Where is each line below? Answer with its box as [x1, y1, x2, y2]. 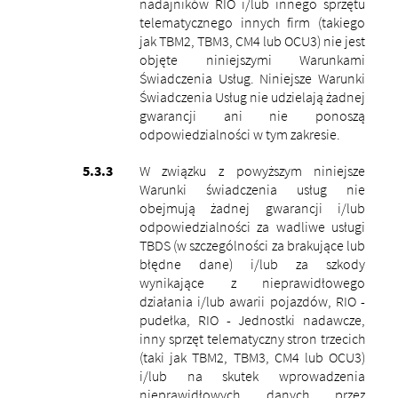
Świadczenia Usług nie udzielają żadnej [139, 87, 366, 106]
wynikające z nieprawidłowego [139, 273, 366, 291]
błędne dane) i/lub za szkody [139, 254, 366, 273]
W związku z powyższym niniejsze [139, 161, 366, 179]
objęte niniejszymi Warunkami [139, 50, 366, 68]
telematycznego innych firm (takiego [139, 12, 366, 31]
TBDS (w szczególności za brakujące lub [139, 235, 366, 254]
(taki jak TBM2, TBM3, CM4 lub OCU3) [139, 347, 366, 366]
